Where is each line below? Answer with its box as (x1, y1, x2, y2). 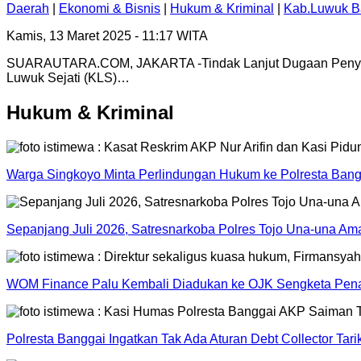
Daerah (6, 2, 49, 16)
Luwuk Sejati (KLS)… (6, 71, 130, 85)
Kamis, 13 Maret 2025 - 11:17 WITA (6, 29, 208, 44)
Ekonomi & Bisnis (59, 2, 160, 16)
